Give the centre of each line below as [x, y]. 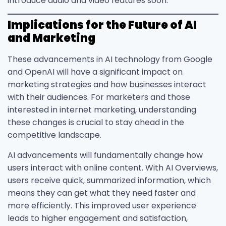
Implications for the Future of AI [102, 25]
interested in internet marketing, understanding [102, 110]
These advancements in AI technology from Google [110, 60]
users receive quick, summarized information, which [109, 180]
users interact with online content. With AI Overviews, [113, 167]
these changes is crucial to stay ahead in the [96, 123]
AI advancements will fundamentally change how [105, 155]
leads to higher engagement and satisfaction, [98, 218]
